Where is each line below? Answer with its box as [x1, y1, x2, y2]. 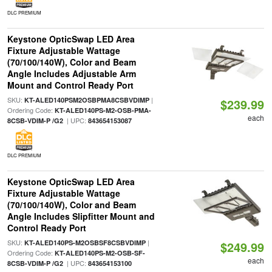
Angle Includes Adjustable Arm [7, 67, 136, 80]
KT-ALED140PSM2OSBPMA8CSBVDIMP [24, 95, 149, 104]
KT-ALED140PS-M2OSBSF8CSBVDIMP [24, 238, 146, 247]
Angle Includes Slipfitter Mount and [7, 210, 155, 222]
